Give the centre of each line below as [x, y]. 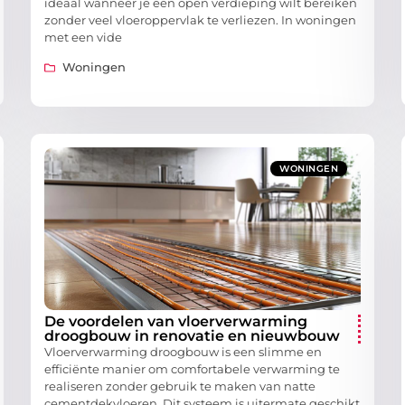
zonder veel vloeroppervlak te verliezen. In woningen [200, 20]
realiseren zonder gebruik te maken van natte [180, 386]
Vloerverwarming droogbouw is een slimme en [183, 352]
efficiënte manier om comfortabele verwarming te [192, 369]
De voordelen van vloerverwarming [176, 322]
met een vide [83, 38]
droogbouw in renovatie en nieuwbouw [192, 336]
